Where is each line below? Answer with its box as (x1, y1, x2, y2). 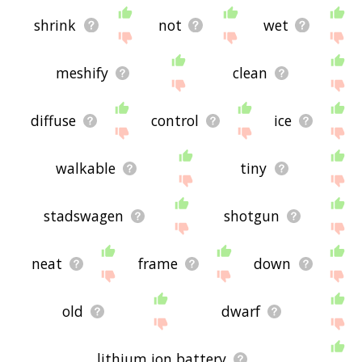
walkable (55, 158, 116, 179)
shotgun (223, 206, 280, 226)
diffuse (31, 111, 77, 131)
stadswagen (43, 206, 124, 226)
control (151, 111, 200, 131)
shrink (34, 15, 77, 36)
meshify (55, 63, 108, 83)
